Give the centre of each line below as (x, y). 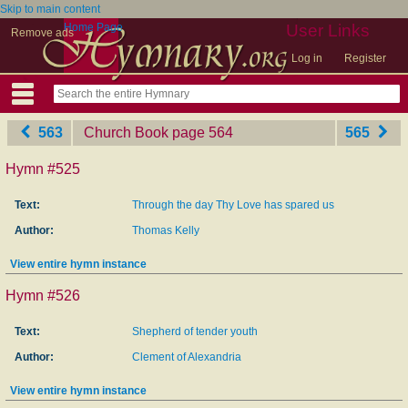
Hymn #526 (43, 296)
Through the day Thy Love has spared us (233, 205)
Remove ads (42, 33)
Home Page (93, 27)
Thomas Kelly (166, 230)
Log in (307, 58)
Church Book (126, 133)
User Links (328, 31)
